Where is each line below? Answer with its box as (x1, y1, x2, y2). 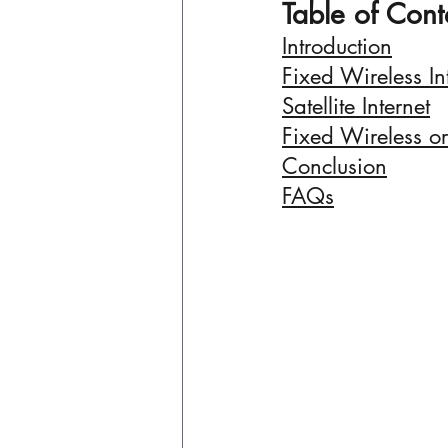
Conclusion (282, 152, 387, 181)
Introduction (282, 32, 392, 61)
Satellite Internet (282, 92, 430, 121)
